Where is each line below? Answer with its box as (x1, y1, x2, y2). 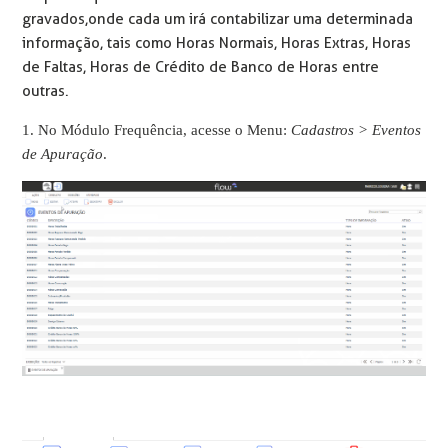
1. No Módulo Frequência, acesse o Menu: (22, 121, 292, 138)
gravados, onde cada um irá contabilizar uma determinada (22, 9, 414, 28)
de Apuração (22, 145, 104, 162)
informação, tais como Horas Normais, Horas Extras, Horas (22, 33, 412, 52)
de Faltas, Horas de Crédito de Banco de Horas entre (22, 57, 380, 76)
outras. (22, 81, 70, 100)
